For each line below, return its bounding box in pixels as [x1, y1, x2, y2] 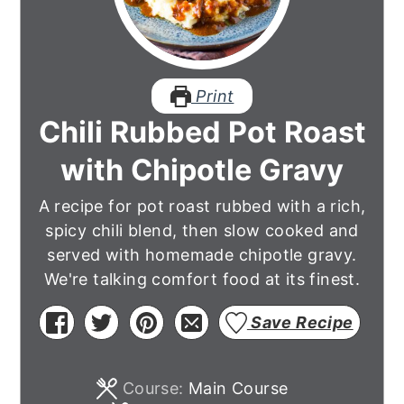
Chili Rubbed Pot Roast [38, 115, 366, 151]
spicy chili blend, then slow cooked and [45, 221, 359, 241]
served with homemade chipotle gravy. [47, 245, 357, 265]
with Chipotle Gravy [60, 152, 344, 188]
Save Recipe [246, 313, 353, 333]
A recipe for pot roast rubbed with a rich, [38, 197, 366, 216]
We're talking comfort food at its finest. [43, 270, 361, 289]
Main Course [188, 379, 289, 399]
